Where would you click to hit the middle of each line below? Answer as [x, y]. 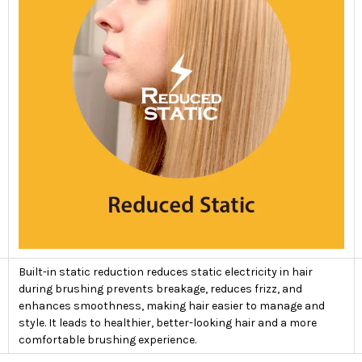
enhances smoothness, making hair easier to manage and [172, 305]
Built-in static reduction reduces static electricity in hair [166, 271]
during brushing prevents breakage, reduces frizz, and [160, 288]
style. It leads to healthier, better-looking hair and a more [168, 322]
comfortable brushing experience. [107, 339]
